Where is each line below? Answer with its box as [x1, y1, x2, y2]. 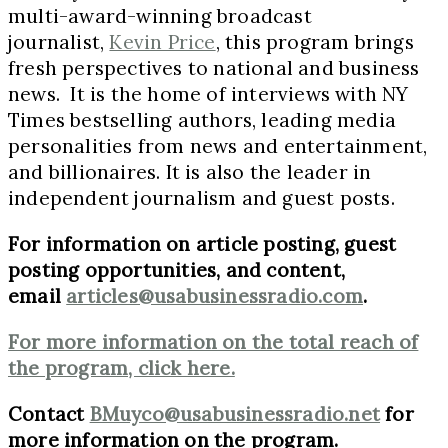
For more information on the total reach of [8, 329, 419, 354]
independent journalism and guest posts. [8, 185, 395, 210]
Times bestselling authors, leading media [8, 107, 397, 132]
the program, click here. [8, 355, 235, 380]
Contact [8, 401, 90, 426]
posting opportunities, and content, [8, 257, 346, 282]
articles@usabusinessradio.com [66, 283, 364, 308]
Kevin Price [109, 29, 216, 54]
